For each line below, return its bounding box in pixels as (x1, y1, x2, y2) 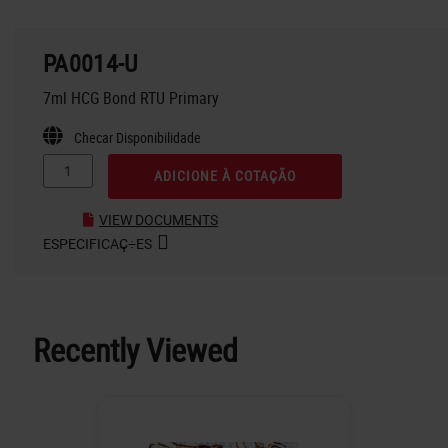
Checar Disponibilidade (74, 127, 201, 147)
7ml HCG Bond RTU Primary (43, 86, 219, 109)
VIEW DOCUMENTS (99, 209, 218, 229)
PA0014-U (43, 46, 138, 79)
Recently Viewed (32, 327, 238, 371)
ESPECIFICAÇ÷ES (43, 233, 152, 253)
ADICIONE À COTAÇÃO (154, 166, 296, 186)
